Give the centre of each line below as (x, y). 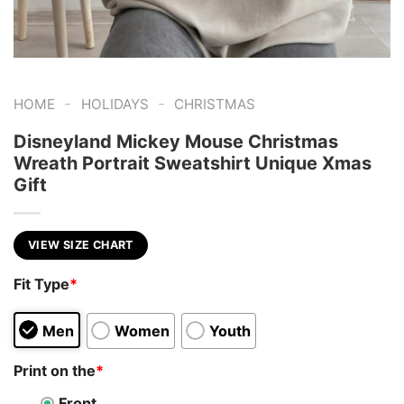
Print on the (55, 370)
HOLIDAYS (115, 104)
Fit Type (41, 285)
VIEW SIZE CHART (81, 244)
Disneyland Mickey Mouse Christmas (176, 141)
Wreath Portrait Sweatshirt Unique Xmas (193, 163)
